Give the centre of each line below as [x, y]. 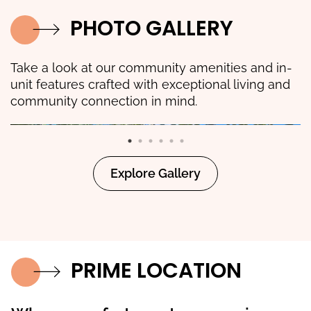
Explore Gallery [155, 174]
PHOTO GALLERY [152, 29]
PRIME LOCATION [156, 271]
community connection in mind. [104, 101]
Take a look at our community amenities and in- [151, 68]
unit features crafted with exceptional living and [150, 85]
